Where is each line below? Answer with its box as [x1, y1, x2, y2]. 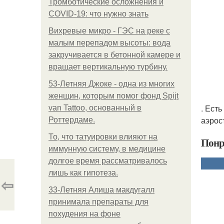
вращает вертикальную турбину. [48, 62, 167, 71]
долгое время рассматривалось [48, 156, 167, 165]
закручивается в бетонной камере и [48, 50, 180, 59]
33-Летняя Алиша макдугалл [48, 185, 154, 194]
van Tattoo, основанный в [48, 103, 141, 112]
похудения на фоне [48, 209, 120, 218]
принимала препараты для [48, 197, 148, 206]
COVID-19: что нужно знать [48, 9, 148, 18]
